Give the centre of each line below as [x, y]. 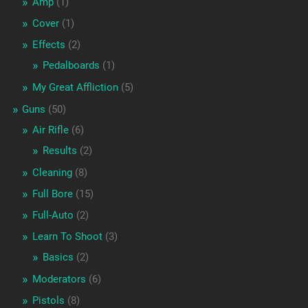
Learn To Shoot [67, 237]
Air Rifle [50, 130]
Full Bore [52, 194]
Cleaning [52, 173]
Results [59, 151]
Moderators [59, 279]
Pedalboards [71, 66]
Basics [58, 257]
